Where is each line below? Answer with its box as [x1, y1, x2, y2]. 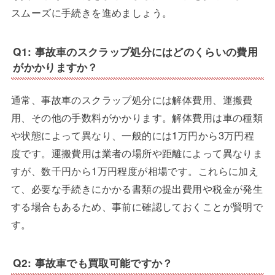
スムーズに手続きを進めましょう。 [10, 5, 172, 20]
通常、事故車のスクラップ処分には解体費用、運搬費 [10, 91, 253, 107]
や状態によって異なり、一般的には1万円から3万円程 [10, 127, 255, 142]
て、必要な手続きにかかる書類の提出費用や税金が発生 [10, 180, 263, 196]
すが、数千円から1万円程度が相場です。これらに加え [10, 163, 259, 178]
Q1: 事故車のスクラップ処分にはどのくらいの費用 [13, 44, 258, 59]
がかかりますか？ [13, 59, 98, 74]
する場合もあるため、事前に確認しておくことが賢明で [10, 198, 263, 214]
